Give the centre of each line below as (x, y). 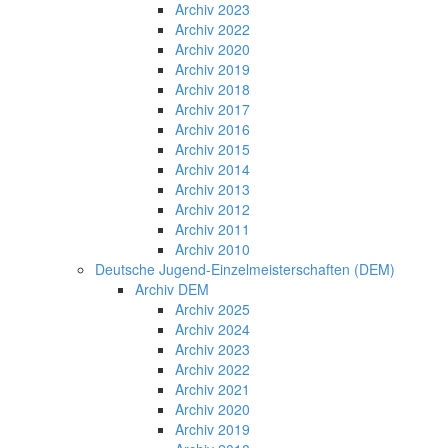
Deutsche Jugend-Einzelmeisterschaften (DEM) (245, 268)
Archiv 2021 (212, 388)
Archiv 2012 (212, 208)
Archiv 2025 (212, 308)
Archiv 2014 (212, 168)
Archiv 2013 (212, 188)
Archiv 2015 (212, 148)
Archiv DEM (172, 288)
